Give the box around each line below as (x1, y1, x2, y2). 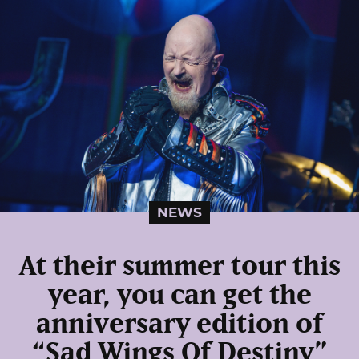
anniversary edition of (36, 310, 323, 338)
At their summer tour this (18, 252, 341, 280)
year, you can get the (47, 281, 312, 309)
